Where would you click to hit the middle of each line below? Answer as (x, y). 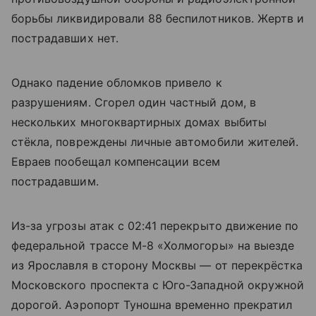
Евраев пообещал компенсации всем (116, 161)
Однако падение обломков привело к (117, 82)
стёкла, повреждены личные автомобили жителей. (155, 141)
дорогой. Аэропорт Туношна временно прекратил (152, 304)
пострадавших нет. (65, 38)
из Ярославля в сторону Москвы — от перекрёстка (157, 265)
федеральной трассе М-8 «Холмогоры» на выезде (153, 245)
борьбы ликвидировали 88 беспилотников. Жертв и (158, 18)
